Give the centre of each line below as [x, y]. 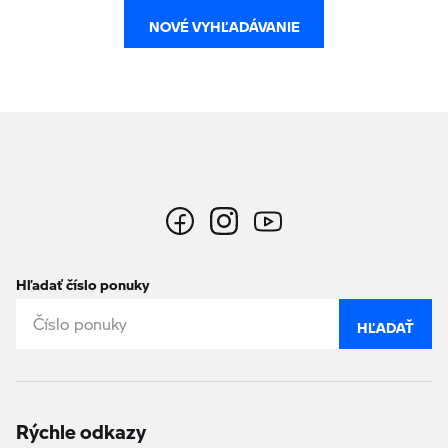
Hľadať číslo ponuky [82, 279]
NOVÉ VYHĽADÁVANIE [224, 22]
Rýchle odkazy [81, 425]
